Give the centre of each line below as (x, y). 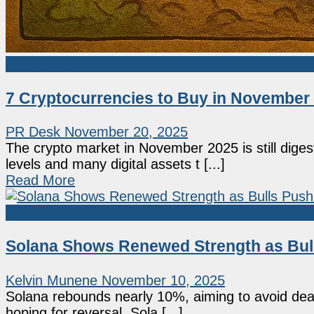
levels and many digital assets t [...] (115, 164)
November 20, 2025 (126, 132)
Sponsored (39, 64)
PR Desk (33, 132)
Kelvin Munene (52, 280)
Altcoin (26, 213)
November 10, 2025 (163, 280)
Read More (40, 180)
